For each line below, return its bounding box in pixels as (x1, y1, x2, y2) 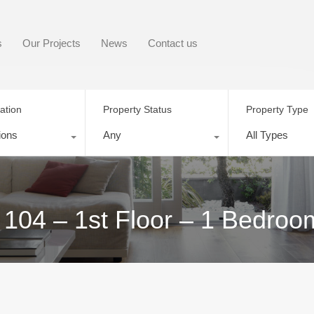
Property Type (246, 103, 309, 115)
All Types (246, 128, 289, 141)
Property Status (102, 103, 172, 115)
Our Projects (22, 37, 81, 49)
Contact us (148, 37, 198, 49)
